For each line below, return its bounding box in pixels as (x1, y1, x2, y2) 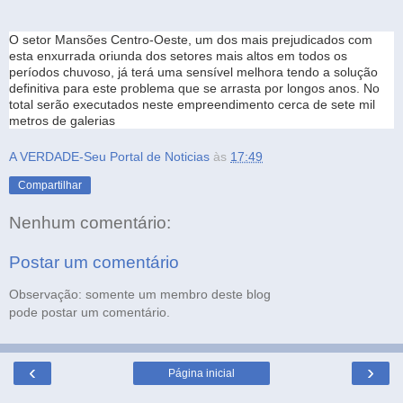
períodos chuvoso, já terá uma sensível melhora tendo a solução (9, 64, 378, 79)
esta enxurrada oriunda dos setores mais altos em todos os (9, 48, 347, 63)
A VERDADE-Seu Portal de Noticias (9, 148, 210, 164)
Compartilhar (18, 178, 82, 192)
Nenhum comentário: (9, 213, 171, 233)
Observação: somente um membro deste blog (9, 287, 271, 302)
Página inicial (168, 366, 235, 380)
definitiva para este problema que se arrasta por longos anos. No (9, 80, 380, 95)
